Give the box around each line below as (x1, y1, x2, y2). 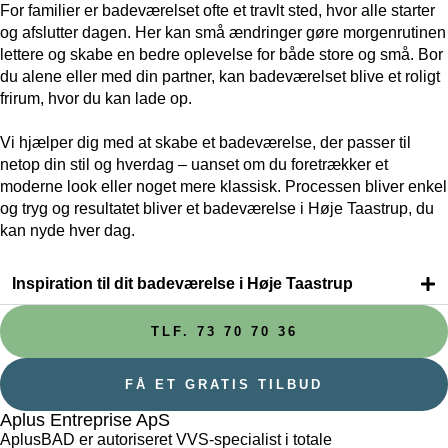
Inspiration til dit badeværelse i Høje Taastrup (12, 275, 353, 293)
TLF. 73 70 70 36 (150, 324, 298, 340)
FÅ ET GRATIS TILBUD (125, 377, 323, 393)
